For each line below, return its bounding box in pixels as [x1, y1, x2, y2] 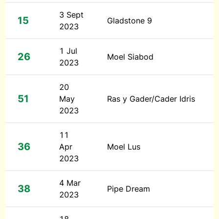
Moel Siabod [107, 52, 153, 62]
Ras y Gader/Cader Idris [107, 94, 195, 104]
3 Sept [59, 10, 84, 20]
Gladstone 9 [107, 16, 152, 25]
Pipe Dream [107, 184, 150, 194]
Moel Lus [107, 142, 140, 152]
